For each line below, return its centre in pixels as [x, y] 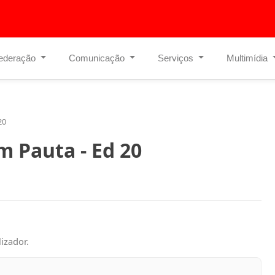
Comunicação [98, 58]
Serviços [177, 58]
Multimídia [248, 58]
